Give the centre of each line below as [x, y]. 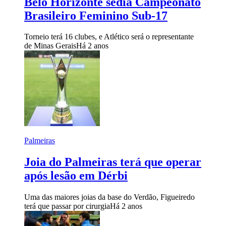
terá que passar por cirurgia [67, 206]
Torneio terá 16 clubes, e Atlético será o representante [109, 37]
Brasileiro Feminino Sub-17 [96, 15]
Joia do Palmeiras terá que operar [113, 162]
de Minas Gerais [50, 46]
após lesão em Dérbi [76, 176]
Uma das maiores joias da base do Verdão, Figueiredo [109, 197]
